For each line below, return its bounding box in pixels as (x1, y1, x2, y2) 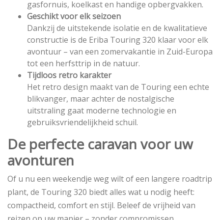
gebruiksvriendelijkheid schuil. (27, 117, 138, 128)
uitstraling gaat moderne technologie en (27, 105, 176, 116)
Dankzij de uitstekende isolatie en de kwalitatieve (27, 23, 207, 33)
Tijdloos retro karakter (27, 70, 111, 81)
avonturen (7, 151, 74, 169)
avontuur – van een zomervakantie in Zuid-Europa (27, 46, 213, 57)
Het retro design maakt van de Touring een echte (27, 82, 209, 92)
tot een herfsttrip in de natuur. (27, 58, 140, 69)
